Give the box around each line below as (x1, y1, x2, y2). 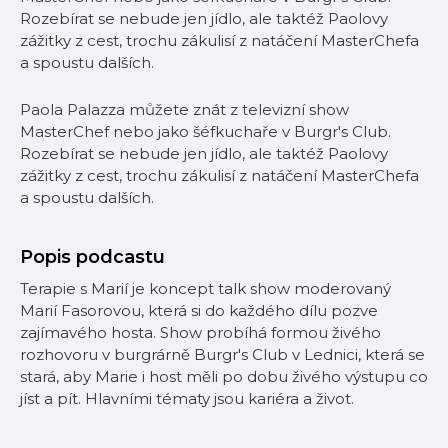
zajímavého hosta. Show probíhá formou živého (20, 323, 381, 342)
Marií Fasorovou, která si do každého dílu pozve (20, 301, 378, 320)
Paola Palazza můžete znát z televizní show (20, 100, 349, 119)
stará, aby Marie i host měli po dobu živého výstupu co (20, 367, 428, 386)
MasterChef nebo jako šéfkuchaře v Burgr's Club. (20, 122, 391, 141)
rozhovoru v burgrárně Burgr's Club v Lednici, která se (20, 345, 425, 364)
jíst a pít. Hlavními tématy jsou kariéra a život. (20, 389, 354, 408)
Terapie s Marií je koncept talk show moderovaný (20, 279, 391, 298)
